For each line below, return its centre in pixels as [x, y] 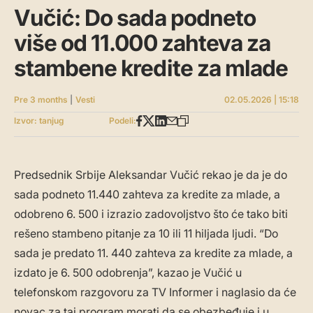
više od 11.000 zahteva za [143, 43]
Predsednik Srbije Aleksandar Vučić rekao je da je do [151, 175]
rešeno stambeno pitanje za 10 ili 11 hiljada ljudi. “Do [146, 234]
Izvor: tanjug [39, 121]
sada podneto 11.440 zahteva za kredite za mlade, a [147, 195]
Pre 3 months [41, 100]
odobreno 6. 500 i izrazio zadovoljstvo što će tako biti [151, 214]
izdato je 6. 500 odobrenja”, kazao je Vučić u [128, 273]
